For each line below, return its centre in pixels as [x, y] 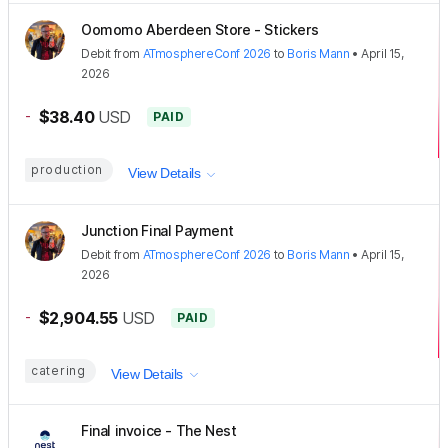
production [67, 169]
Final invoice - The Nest [159, 431]
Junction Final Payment [157, 230]
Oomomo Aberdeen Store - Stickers [200, 29]
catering [58, 370]
